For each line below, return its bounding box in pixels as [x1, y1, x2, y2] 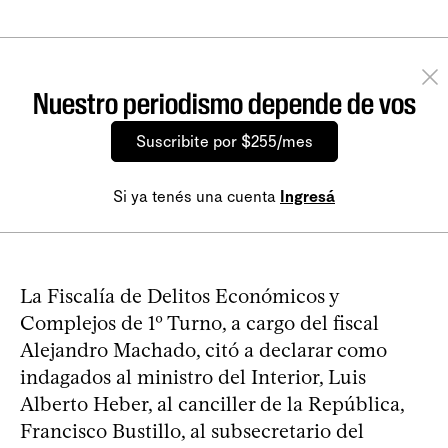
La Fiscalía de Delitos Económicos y [20, 283, 339, 308]
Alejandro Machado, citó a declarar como [20, 337, 387, 362]
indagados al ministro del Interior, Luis [20, 364, 366, 389]
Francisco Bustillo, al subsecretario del [20, 418, 364, 443]
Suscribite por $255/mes [135, 131, 313, 151]
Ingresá [280, 186, 335, 206]
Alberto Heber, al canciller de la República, [20, 391, 404, 416]
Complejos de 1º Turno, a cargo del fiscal [20, 310, 379, 335]
